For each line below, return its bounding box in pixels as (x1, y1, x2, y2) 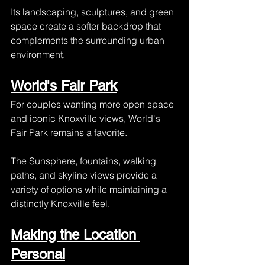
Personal (11, 246, 65, 262)
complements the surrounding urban (11, 34, 167, 46)
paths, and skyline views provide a (11, 169, 159, 181)
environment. (11, 49, 65, 60)
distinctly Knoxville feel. (11, 198, 110, 209)
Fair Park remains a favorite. (11, 127, 127, 138)
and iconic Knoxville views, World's (11, 112, 163, 124)
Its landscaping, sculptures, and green (11, 6, 176, 18)
